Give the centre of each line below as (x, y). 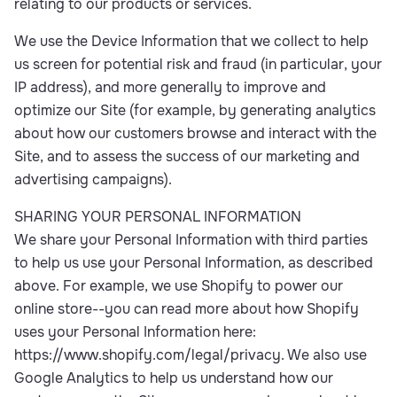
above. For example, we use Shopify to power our (179, 286)
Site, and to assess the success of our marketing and (187, 156)
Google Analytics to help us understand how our (174, 378)
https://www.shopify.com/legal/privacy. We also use (191, 355)
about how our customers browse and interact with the (195, 133)
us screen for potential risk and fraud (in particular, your (198, 64)
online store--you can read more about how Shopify (187, 309)
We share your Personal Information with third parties (191, 240)
